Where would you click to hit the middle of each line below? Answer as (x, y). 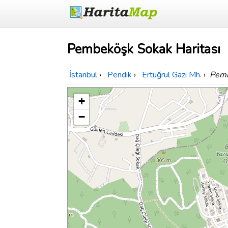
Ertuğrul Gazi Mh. (172, 75)
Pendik (120, 75)
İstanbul (83, 75)
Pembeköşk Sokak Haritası (144, 49)
